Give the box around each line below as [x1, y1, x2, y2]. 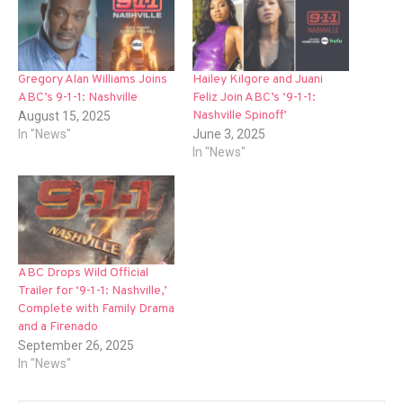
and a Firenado [18, 319, 98, 336]
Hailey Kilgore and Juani [193, 72, 323, 88]
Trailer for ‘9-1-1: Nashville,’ [18, 283, 167, 300]
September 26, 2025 [18, 338, 134, 354]
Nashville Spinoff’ [193, 108, 287, 124]
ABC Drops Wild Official [18, 265, 148, 282]
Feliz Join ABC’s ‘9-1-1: [193, 90, 316, 106]
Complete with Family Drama [18, 301, 175, 318]
